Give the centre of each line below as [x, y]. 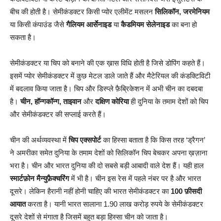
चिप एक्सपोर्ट [85, 140]
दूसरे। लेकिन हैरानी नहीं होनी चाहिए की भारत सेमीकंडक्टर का [90, 191]
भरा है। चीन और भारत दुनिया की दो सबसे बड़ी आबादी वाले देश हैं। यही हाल [107, 166]
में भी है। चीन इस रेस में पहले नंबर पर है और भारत [135, 179]
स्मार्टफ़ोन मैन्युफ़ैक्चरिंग [39, 179]
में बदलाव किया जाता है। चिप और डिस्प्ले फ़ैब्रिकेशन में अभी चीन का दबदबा [106, 89]
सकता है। [23, 37]
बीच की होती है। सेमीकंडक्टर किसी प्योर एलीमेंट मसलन [82, 12]
